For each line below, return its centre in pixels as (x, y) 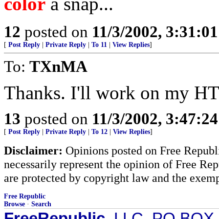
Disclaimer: (33, 150)
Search (41, 204)
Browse (14, 204)
